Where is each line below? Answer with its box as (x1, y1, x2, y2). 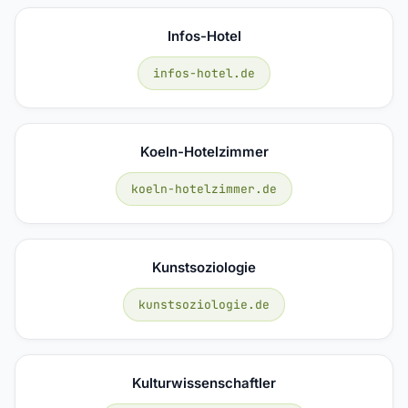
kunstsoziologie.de (138, 296, 270, 312)
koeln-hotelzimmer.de (131, 180, 277, 197)
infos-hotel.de (153, 65, 255, 81)
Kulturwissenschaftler (132, 373, 276, 392)
